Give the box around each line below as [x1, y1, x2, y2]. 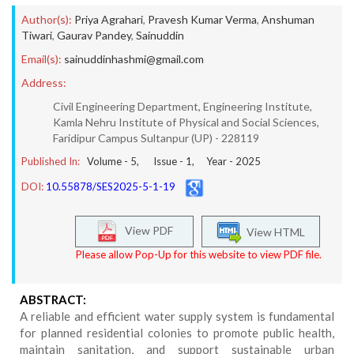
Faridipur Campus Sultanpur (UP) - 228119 [53, 131, 259, 145]
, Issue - [137, 155, 186, 168]
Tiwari [21, 28, 52, 42]
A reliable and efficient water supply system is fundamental [20, 309, 334, 323]
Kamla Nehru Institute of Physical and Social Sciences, [53, 115, 319, 129]
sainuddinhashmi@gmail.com [64, 52, 204, 66]
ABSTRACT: [20, 292, 86, 307]
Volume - [87, 155, 130, 168]
